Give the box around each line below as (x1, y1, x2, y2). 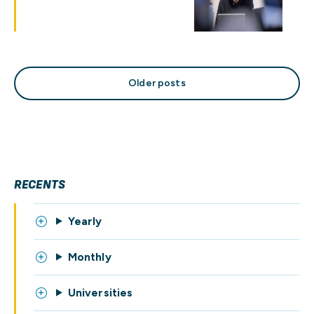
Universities (67, 286, 133, 299)
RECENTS (14, 177, 66, 192)
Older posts (128, 77, 186, 89)
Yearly (67, 214, 102, 228)
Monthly (67, 250, 111, 264)
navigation (13, 89, 142, 122)
